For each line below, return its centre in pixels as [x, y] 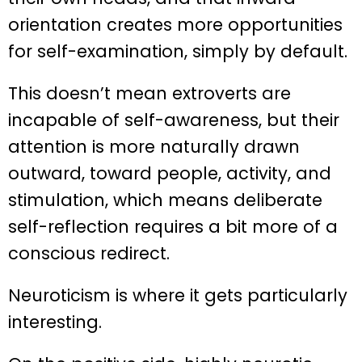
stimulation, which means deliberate [165, 200]
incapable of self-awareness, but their [174, 120]
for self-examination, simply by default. [178, 51]
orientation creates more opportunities [175, 24]
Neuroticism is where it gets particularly [178, 295]
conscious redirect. [89, 253]
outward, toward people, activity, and [170, 173]
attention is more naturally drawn [154, 146]
